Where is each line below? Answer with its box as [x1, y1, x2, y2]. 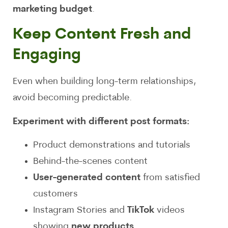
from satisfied [140, 173, 200, 183]
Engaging [13, 47, 81, 64]
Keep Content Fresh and [13, 27, 191, 43]
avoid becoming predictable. [13, 93, 132, 103]
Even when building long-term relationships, [13, 77, 196, 87]
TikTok [127, 205, 154, 215]
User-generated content [33, 173, 140, 183]
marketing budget [13, 4, 92, 14]
